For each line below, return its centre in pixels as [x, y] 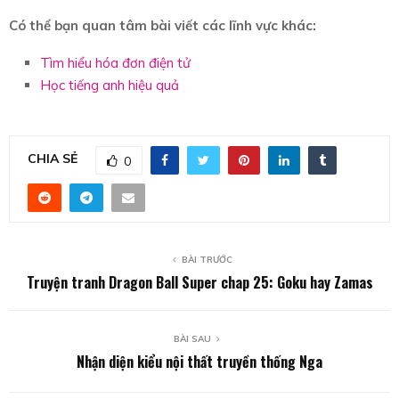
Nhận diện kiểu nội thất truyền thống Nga [199, 361]
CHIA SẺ [53, 159]
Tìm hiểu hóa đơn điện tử [115, 62]
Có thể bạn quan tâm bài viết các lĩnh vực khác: [163, 25]
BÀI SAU [192, 338]
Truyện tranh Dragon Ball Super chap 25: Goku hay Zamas [199, 282]
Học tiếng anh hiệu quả [110, 85]
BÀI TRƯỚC [207, 259]
